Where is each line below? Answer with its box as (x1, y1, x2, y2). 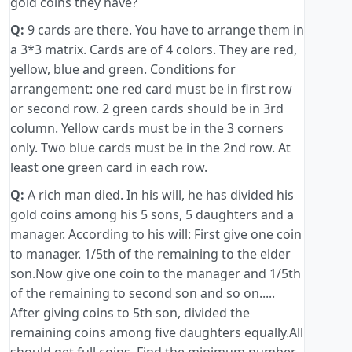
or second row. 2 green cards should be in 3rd (10, 100, 284, 118)
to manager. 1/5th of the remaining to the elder (10, 245, 291, 263)
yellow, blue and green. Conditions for (10, 60, 236, 79)
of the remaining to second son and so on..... (10, 284, 275, 302)
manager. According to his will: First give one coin (10, 225, 302, 244)
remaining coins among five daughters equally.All (10, 324, 303, 342)
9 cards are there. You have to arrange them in (24, 21, 304, 39)
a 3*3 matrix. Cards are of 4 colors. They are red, (10, 41, 297, 59)
